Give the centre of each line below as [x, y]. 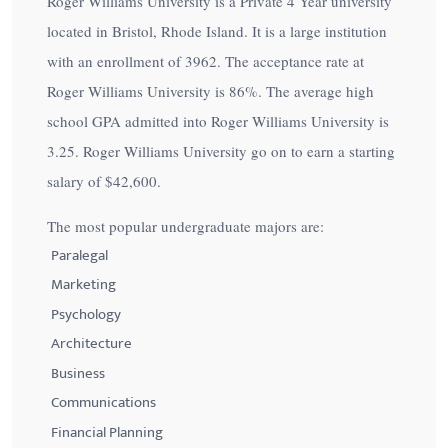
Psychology [85, 314]
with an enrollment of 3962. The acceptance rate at [205, 61]
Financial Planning [106, 432]
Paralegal [79, 255]
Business [77, 373]
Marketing [83, 285]
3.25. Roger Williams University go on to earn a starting [221, 151]
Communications [103, 403]
